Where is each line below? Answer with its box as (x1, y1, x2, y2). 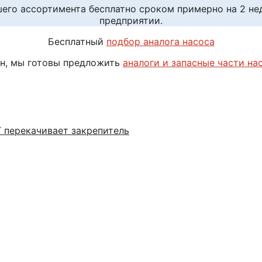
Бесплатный (47, 35, 106, 47)
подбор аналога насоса (106, 35, 215, 47)
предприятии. (99, 14, 163, 26)
